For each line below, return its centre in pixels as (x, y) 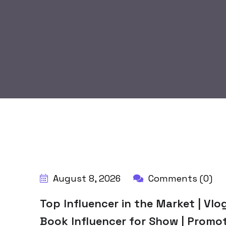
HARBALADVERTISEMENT (100, 151)
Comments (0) (179, 178)
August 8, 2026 (86, 178)
